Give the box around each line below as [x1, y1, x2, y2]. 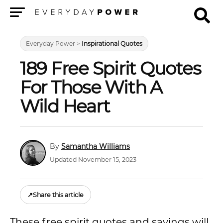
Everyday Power [26, 40, 75, 47]
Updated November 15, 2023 [50, 156, 136, 164]
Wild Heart [20, 95, 110, 117]
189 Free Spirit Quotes [20, 57, 201, 79]
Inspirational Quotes [82, 40, 142, 47]
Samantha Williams [61, 141, 130, 151]
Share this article [33, 191, 84, 199]
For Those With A [20, 76, 162, 98]
